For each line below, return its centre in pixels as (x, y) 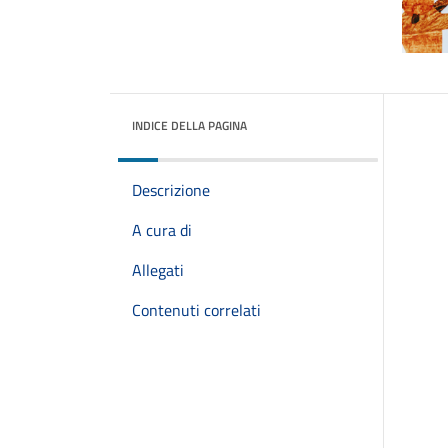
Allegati (158, 270)
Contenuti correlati (196, 310)
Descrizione (171, 190)
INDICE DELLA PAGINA (189, 125)
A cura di (162, 230)
